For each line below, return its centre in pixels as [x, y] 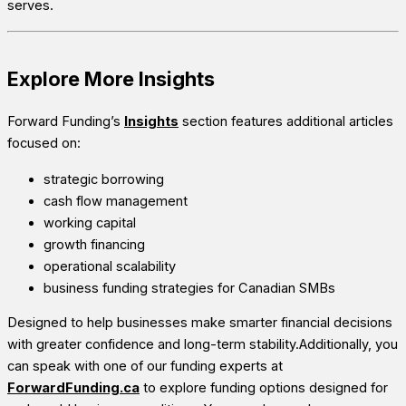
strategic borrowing [104, 179]
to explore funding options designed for [264, 388]
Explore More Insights [111, 78]
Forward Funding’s [66, 121]
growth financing [94, 244]
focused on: [44, 143]
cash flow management [116, 201]
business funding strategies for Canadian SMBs [189, 288]
